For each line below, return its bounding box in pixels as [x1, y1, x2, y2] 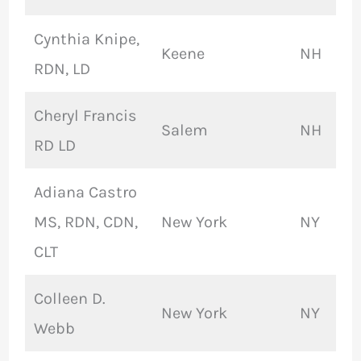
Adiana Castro [33, 183, 137, 202]
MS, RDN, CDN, [33, 213, 138, 232]
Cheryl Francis [33, 106, 137, 126]
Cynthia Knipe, [33, 30, 139, 49]
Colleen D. [33, 289, 106, 309]
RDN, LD [33, 60, 90, 79]
